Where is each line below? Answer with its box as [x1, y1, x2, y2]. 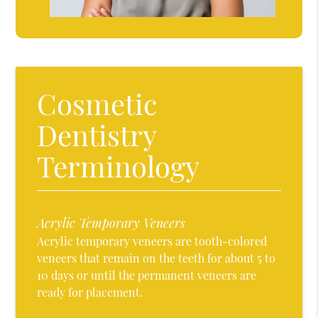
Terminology [37, 147, 200, 185]
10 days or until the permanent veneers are [37, 268, 257, 283]
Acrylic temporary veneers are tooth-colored [37, 234, 268, 249]
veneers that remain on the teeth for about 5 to [37, 251, 276, 266]
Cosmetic [37, 84, 158, 123]
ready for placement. [37, 285, 143, 300]
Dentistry [37, 116, 157, 154]
